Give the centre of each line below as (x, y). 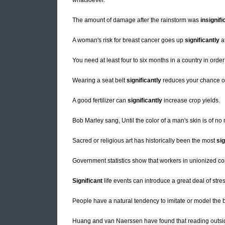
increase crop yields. (191, 101)
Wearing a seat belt (99, 81)
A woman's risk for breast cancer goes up (129, 40)
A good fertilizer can (100, 101)
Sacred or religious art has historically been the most (144, 141)
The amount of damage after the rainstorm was (136, 20)
